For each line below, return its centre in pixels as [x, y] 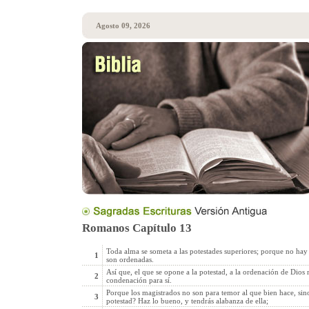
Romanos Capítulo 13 [137, 228]
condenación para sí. [139, 280]
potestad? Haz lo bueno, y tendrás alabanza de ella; [187, 301]
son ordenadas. [130, 259]
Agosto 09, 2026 [123, 26]
